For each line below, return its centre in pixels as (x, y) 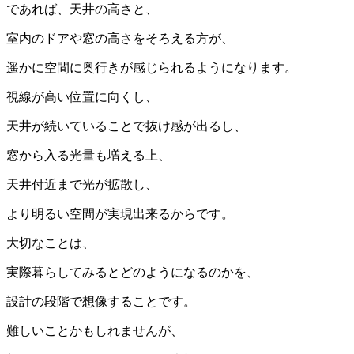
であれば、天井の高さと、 (82, 9)
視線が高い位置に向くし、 (82, 96)
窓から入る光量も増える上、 (88, 155)
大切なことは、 (51, 243)
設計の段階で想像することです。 (101, 301)
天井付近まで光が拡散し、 (82, 184)
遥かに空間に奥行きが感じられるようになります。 (152, 67)
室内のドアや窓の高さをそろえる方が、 (120, 38)
